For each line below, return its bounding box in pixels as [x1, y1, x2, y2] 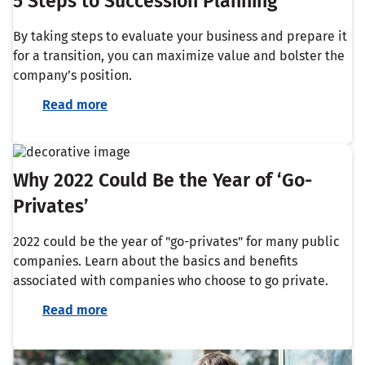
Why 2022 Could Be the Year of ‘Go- [13, 169, 312, 192]
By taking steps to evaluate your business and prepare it [13, 29, 347, 45]
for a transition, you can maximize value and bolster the [13, 48, 345, 64]
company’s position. [13, 68, 132, 84]
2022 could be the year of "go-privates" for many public [13, 234, 340, 250]
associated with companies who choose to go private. [13, 273, 328, 289]
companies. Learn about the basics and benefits [13, 253, 297, 270]
